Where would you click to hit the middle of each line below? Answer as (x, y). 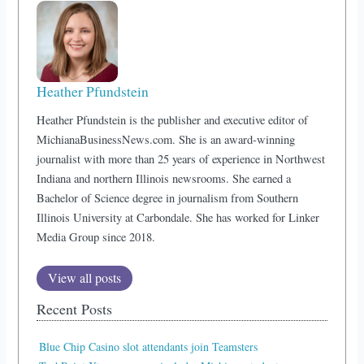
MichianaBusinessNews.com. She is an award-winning (166, 139)
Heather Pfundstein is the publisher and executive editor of (173, 120)
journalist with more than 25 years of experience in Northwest (181, 159)
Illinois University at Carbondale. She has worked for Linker (178, 217)
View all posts (85, 278)
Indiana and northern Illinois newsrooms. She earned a (164, 178)
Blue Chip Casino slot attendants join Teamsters (149, 347)
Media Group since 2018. (96, 237)
